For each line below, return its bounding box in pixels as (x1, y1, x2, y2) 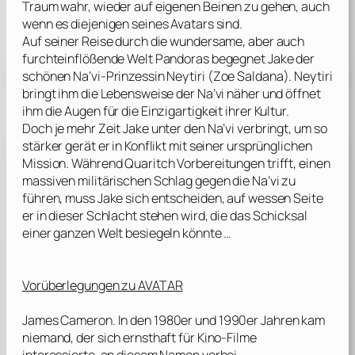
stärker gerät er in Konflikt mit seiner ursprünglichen (22, 137, 312, 155)
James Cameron (22, 311, 113, 330)
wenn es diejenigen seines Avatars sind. (22, 15, 243, 33)
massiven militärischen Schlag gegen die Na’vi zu (22, 172, 296, 190)
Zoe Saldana (212, 67, 284, 86)
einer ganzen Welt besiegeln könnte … (22, 224, 232, 242)
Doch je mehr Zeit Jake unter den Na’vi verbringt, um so (22, 120, 327, 138)
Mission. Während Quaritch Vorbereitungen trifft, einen (22, 155, 330, 173)
